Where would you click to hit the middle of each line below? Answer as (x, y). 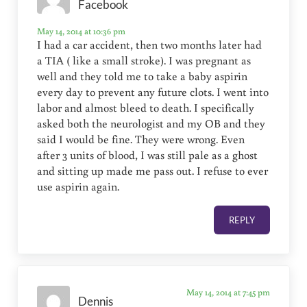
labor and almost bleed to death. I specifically (146, 107)
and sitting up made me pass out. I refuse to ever (153, 170)
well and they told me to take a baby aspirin (143, 76)
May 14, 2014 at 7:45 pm (228, 292)
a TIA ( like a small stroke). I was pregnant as (144, 60)
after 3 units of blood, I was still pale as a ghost (148, 155)
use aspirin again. (78, 186)
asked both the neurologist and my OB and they (151, 123)
